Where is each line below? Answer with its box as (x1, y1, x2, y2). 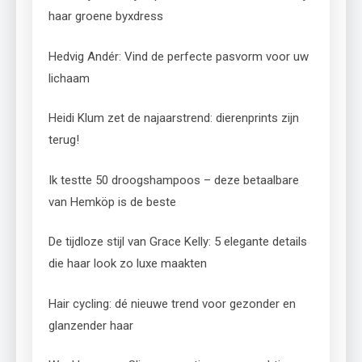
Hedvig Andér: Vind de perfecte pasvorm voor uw (48, 48, 309, 64)
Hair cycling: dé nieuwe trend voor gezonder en (48, 296, 296, 311)
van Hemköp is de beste (48, 194, 176, 209)
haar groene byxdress (48, 9, 163, 24)
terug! (48, 133, 79, 148)
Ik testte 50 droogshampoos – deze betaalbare (48, 172, 299, 187)
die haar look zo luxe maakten (48, 256, 207, 271)
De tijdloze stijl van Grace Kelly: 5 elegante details (48, 234, 307, 250)
